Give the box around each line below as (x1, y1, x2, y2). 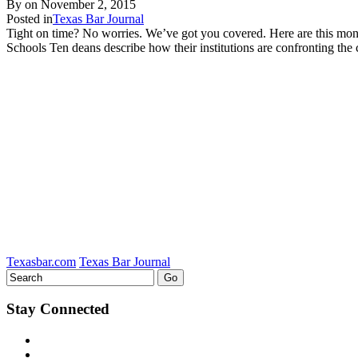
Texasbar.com (6, 254, 76, 268)
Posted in (6, 11, 53, 26)
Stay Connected (6, 300, 109, 318)
